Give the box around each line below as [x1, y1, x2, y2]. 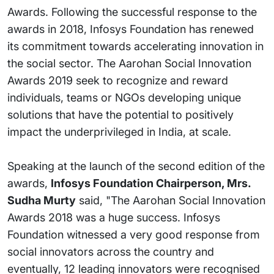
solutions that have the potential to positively [7, 108, 234, 121]
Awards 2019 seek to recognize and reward [7, 74, 228, 87]
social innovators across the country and [7, 245, 214, 258]
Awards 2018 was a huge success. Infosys [7, 211, 220, 224]
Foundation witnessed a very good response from [7, 228, 260, 241]
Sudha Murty [7, 194, 76, 207]
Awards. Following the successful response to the [7, 6, 257, 18]
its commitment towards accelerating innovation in [7, 40, 264, 53]
